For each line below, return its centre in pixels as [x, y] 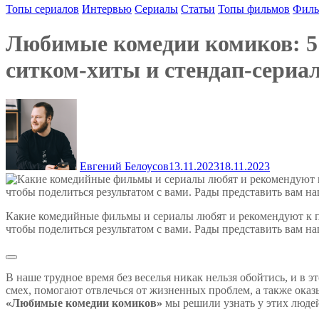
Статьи [198, 9]
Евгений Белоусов [124, 166]
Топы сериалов [42, 9]
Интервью [107, 9]
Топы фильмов [254, 9]
